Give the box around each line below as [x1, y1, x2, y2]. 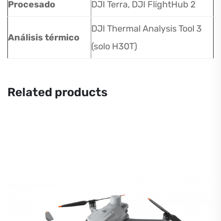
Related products [7, 85, 108, 99]
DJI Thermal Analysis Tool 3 [91, 23, 202, 34]
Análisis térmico [8, 32, 79, 43]
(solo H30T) [91, 41, 137, 52]
